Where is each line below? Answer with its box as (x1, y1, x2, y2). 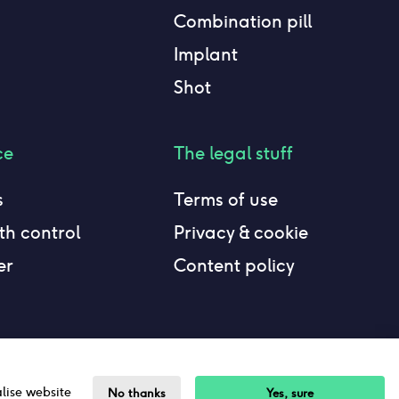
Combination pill (173, 10, 312, 33)
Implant (173, 43, 238, 66)
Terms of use (173, 188, 278, 211)
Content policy (173, 254, 295, 277)
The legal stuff (173, 142, 293, 165)
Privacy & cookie (173, 221, 308, 244)
